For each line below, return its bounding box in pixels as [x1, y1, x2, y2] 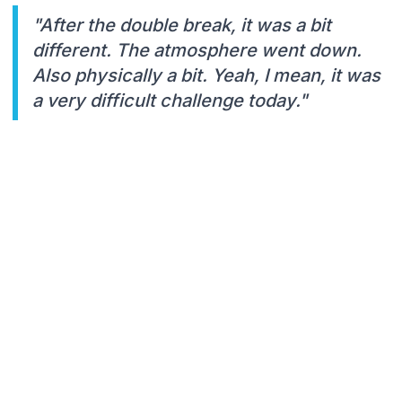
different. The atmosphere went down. [32, 39, 362, 61]
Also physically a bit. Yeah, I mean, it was [32, 64, 380, 86]
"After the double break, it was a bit [32, 13, 331, 36]
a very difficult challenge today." [32, 89, 308, 111]
